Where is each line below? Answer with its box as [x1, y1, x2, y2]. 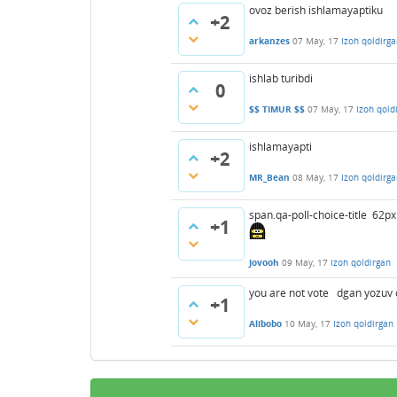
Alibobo [249, 317, 282, 331]
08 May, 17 [292, 171, 339, 184]
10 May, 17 [284, 317, 331, 331]
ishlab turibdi [249, 71, 313, 86]
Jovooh [249, 256, 279, 269]
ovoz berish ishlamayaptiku [249, 3, 383, 18]
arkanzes [249, 35, 290, 48]
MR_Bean [249, 171, 290, 184]
